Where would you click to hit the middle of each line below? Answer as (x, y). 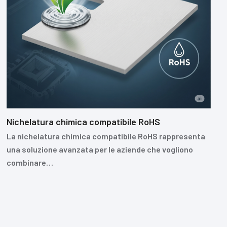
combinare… (30, 163)
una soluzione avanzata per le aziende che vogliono (100, 149)
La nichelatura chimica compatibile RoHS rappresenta (106, 136)
